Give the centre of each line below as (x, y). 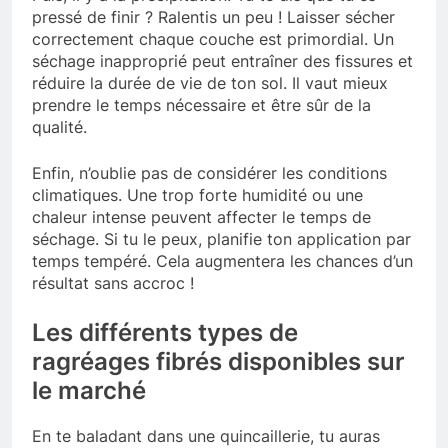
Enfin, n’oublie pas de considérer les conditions (209, 173)
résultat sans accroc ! (113, 283)
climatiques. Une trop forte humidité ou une (197, 195)
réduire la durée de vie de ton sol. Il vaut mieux (210, 83)
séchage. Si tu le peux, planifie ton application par (221, 239)
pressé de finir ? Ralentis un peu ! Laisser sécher (213, 17)
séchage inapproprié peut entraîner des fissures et (222, 61)
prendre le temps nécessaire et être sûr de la (201, 105)
